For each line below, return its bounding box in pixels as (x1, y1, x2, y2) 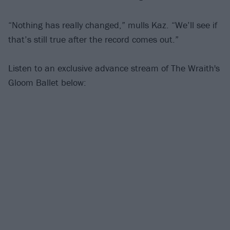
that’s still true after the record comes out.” (8, 33, 179, 45)
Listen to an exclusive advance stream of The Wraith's (8, 62, 220, 74)
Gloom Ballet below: (8, 76, 86, 89)
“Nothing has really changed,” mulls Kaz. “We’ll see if (8, 18, 217, 31)
